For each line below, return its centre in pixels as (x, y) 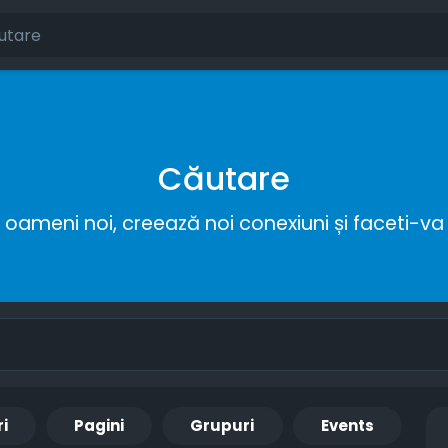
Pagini (99, 426)
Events (347, 426)
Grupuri (222, 426)
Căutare (224, 178)
